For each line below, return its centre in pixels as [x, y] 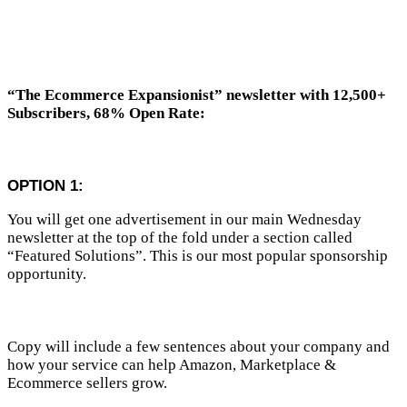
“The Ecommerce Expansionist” [115, 94]
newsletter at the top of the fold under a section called [180, 237]
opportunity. [47, 273]
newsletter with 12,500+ [306, 94]
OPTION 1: [45, 185]
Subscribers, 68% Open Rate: [106, 113]
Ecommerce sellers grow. [87, 382]
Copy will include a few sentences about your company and [199, 346]
